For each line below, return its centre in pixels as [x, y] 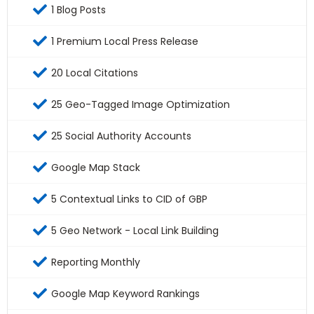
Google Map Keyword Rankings [125, 294]
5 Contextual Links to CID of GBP [129, 199]
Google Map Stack [96, 168]
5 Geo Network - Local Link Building [135, 231]
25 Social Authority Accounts [121, 136]
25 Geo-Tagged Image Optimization [141, 105]
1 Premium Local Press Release [125, 42]
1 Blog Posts [78, 10]
